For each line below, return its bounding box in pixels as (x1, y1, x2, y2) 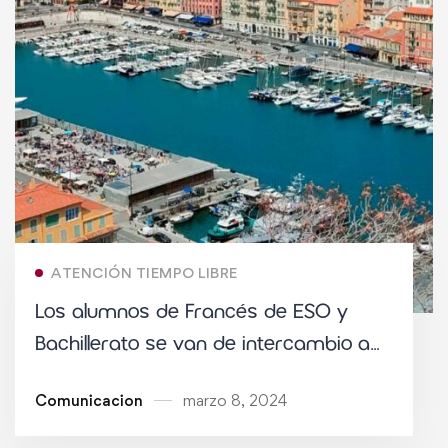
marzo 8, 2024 (183, 390, 287, 410)
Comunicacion (35, 390, 143, 410)
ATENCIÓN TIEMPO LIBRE (51, 263, 238, 281)
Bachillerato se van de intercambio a (35, 329, 370, 358)
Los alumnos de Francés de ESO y (35, 297, 348, 326)
